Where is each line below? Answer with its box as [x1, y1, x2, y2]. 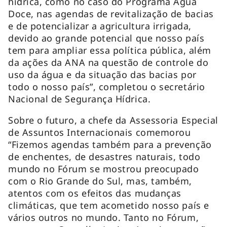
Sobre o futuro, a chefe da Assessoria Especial [8, 113, 218, 126]
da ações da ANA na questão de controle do [8, 56, 209, 68]
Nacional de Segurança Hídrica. [8, 92, 151, 105]
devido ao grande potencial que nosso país [8, 31, 205, 44]
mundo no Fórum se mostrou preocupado [8, 162, 199, 175]
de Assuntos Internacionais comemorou [8, 126, 191, 138]
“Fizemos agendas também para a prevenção [8, 138, 212, 150]
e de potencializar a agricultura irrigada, [8, 19, 192, 32]
